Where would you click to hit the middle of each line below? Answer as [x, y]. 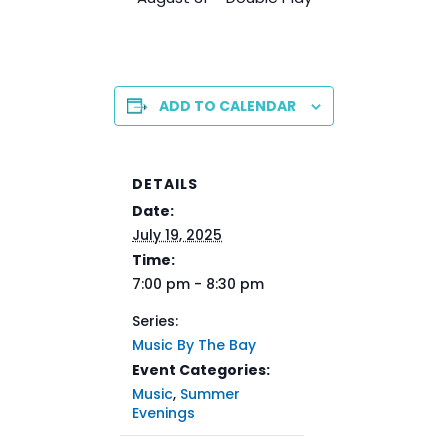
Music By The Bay [194, 345]
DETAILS [165, 184]
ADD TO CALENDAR [227, 106]
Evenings [163, 413]
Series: [155, 321]
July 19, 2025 [177, 235]
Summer [210, 394]
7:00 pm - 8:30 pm [198, 284]
